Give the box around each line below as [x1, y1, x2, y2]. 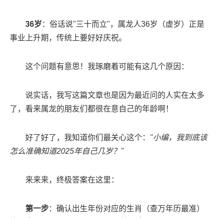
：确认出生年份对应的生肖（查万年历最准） [49, 204, 204, 213]
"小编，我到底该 [150, 133, 207, 142]
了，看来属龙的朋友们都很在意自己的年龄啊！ [10, 104, 173, 113]
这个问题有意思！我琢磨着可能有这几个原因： [25, 62, 189, 71]
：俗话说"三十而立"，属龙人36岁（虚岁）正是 [42, 19, 204, 28]
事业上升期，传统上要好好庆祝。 [10, 33, 127, 42]
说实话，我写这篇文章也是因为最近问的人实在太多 [25, 91, 204, 99]
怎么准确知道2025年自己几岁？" [10, 146, 124, 155]
